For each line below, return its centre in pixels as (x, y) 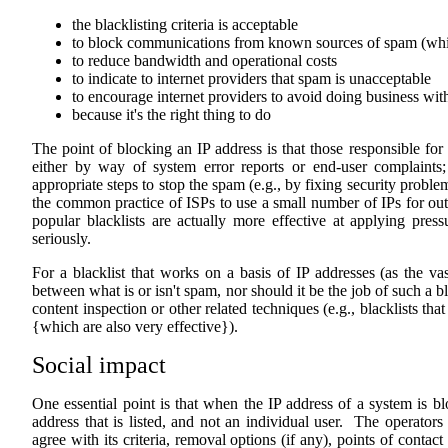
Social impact (99, 365)
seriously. (61, 238)
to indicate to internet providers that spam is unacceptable (251, 78)
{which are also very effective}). (135, 326)
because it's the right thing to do (171, 114)
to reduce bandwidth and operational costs (204, 60)
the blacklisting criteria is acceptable (185, 24)
